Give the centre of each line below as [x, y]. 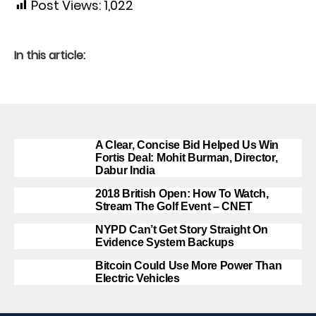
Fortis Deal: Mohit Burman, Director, [187, 158]
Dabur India [125, 170]
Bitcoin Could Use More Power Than [189, 266]
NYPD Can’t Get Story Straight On [182, 230]
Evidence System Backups [165, 242]
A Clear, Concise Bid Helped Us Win [187, 145]
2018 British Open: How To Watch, [182, 194]
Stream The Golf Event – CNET [174, 206]
